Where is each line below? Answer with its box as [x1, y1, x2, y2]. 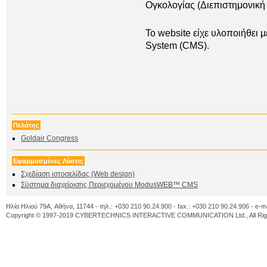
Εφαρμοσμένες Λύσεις [13, 157, 83, 164]
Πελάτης [13, 122, 39, 129]
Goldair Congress [21, 134, 78, 142]
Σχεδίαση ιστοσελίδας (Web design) [21, 170, 135, 178]
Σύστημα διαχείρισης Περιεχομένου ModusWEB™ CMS [21, 181, 198, 189]
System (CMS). [145, 41, 209, 51]
